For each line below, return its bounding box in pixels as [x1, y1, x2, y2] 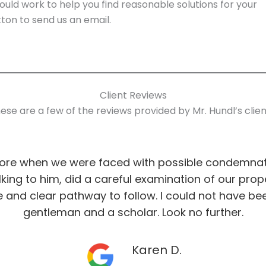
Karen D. [132, 242, 182, 259]
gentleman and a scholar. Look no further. [23, 205, 243, 220]
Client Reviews [99, 88, 167, 102]
